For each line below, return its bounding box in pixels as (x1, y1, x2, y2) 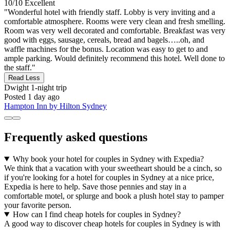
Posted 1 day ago (4, 92, 60, 102)
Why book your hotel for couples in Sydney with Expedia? (12, 154, 204, 163)
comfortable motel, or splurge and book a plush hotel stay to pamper (4, 191, 224, 200)
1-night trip (29, 83, 67, 92)
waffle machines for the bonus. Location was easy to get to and (4, 45, 208, 54)
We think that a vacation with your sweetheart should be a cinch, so (4, 163, 222, 172)
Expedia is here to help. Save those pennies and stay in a (4, 182, 186, 191)
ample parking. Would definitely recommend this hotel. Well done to (4, 54, 225, 63)
